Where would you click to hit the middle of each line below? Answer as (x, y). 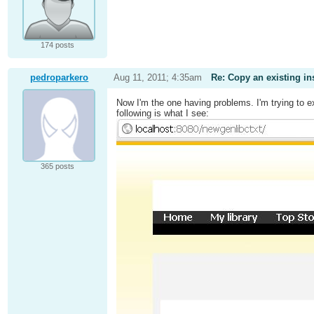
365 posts (57, 166)
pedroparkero (60, 78)
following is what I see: (163, 114)
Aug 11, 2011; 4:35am (157, 78)
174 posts (57, 45)
